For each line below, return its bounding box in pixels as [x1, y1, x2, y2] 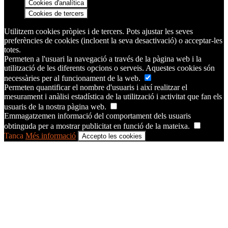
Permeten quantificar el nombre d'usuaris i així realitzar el [4, 82, 187, 92]
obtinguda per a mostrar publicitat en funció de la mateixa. [4, 121, 192, 130]
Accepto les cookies [82, 132, 142, 140]
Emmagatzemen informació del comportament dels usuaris [4, 111, 191, 120]
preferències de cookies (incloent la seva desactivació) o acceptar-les [4, 36, 222, 45]
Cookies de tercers [28, 9, 84, 17]
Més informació [25, 131, 76, 140]
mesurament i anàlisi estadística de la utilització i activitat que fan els [4, 92, 222, 101]
